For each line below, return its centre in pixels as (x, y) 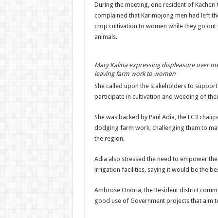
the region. (109, 138)
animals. (106, 37)
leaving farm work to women (135, 74)
